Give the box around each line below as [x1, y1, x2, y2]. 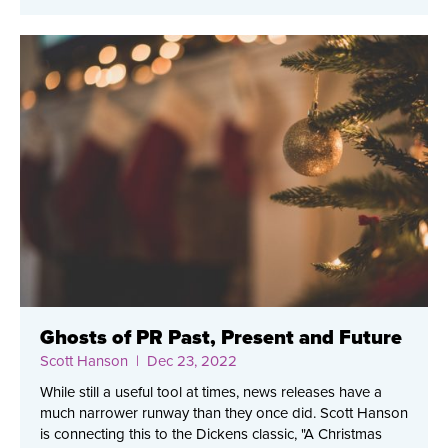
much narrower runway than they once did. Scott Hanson [40, 404, 408, 423]
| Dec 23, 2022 [128, 352, 237, 371]
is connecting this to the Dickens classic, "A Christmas [40, 425, 382, 444]
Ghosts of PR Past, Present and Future [40, 326, 402, 351]
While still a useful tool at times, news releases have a [40, 383, 382, 402]
